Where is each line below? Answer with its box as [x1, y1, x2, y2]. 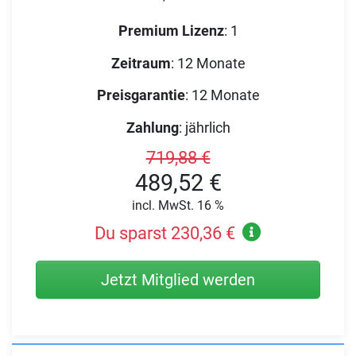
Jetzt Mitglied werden [101, 270, 255, 290]
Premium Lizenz [118, 22, 224, 40]
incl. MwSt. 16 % [132, 197, 224, 213]
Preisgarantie [96, 87, 185, 104]
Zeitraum [110, 54, 171, 72]
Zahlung [126, 118, 179, 136]
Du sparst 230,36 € [94, 223, 235, 244]
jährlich [184, 118, 230, 136]
